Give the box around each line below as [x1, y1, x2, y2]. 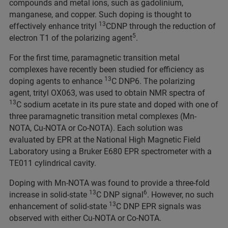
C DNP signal [96, 190, 144, 199]
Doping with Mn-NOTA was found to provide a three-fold [9, 178, 210, 188]
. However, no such [147, 190, 214, 199]
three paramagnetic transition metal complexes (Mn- [9, 111, 196, 121]
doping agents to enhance [9, 76, 104, 86]
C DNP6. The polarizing [111, 76, 195, 86]
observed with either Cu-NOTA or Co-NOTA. [9, 213, 161, 223]
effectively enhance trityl [9, 21, 99, 31]
